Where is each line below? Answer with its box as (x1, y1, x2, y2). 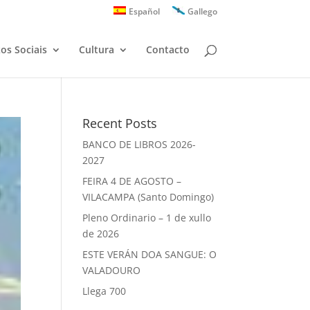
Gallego (187, 6, 217, 17)
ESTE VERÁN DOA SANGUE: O (82, 248, 217, 261)
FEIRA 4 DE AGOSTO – (82, 174, 182, 188)
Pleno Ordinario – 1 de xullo (82, 211, 212, 224)
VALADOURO (82, 264, 141, 277)
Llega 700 (82, 284, 127, 298)
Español (129, 6, 160, 17)
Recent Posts (82, 115, 158, 131)
